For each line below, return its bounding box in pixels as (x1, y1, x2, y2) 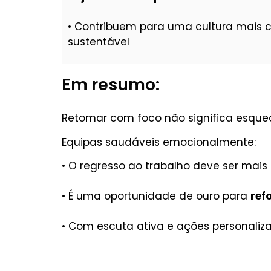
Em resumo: (62, 73, 160, 96)
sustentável (68, 34, 129, 49)
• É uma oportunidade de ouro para (62, 188, 250, 203)
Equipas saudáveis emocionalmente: (62, 134, 256, 149)
